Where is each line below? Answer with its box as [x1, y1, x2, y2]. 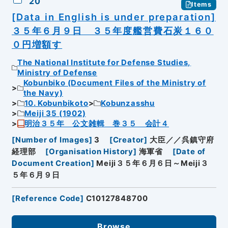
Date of [176, 147, 206, 157]
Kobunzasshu [101, 98, 155, 108]
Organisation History [48, 147, 134, 157]
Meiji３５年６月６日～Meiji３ [96, 159, 209, 168]
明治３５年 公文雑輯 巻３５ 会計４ [24, 119, 169, 128]
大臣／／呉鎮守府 [149, 135, 214, 145]
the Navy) [23, 88, 63, 98]
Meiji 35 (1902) [24, 108, 86, 118]
